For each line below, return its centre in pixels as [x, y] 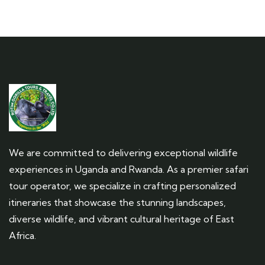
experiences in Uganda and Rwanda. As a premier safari [129, 169]
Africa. [22, 235]
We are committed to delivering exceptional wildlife [123, 153]
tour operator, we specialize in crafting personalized [122, 186]
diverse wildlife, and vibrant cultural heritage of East [122, 219]
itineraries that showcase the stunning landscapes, [117, 202]
